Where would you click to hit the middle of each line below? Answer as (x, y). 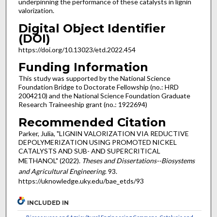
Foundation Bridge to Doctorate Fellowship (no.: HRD (98, 87)
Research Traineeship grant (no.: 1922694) (83, 105)
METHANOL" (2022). (50, 160)
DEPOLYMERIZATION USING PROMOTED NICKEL (97, 142)
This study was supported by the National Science (94, 78)
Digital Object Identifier (92, 28)
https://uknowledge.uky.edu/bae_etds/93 (81, 181)
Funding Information (83, 67)
